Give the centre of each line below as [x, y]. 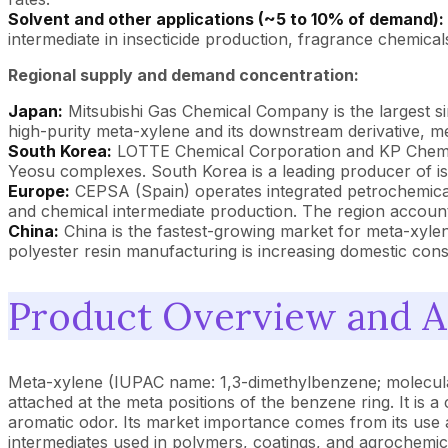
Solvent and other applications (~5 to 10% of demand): [226, 18]
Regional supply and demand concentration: [183, 74]
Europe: [39, 190]
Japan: [35, 110]
